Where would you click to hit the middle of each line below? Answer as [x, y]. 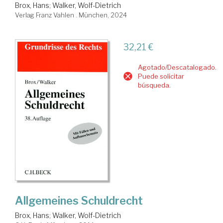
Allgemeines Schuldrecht [79, 200]
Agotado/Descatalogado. [177, 67]
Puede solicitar [161, 76]
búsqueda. [154, 85]
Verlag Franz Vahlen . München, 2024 [71, 15]
